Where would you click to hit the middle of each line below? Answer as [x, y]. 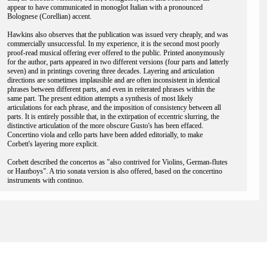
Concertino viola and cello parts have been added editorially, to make [105, 135]
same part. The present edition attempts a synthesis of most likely [100, 98]
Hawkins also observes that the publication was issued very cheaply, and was [118, 35]
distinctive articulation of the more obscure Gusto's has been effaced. [105, 126]
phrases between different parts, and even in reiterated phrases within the [111, 89]
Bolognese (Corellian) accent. [49, 16]
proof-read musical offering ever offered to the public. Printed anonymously [116, 53]
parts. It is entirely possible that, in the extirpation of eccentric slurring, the [113, 117]
